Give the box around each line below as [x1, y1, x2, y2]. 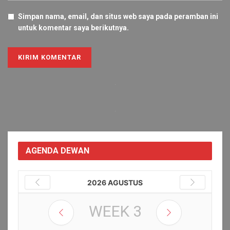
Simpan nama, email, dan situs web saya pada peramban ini [18, 12, 218, 21]
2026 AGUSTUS [87, 178, 143, 187]
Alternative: [8, 80, 47, 88]
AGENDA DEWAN [26, 146, 89, 156]
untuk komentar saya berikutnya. [18, 24, 129, 32]
